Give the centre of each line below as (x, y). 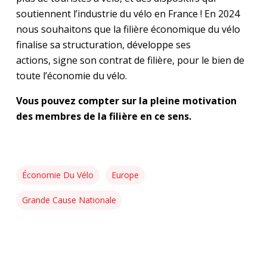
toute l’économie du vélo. (71, 75)
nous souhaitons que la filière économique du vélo (128, 29)
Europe (125, 175)
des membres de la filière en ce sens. (103, 116)
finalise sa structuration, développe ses (103, 44)
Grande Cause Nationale (69, 200)
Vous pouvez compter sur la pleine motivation (126, 100)
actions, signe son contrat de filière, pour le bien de (130, 60)
